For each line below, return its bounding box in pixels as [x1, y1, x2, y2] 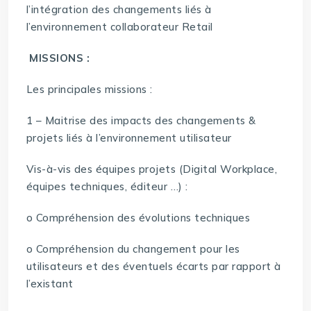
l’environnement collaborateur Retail [26, 20, 213, 34]
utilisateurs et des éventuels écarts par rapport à [26, 260, 281, 274]
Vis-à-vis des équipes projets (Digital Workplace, [26, 162, 278, 176]
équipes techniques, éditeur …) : [26, 180, 188, 194]
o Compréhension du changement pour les [26, 242, 240, 256]
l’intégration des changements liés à [26, 3, 212, 17]
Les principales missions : [26, 83, 153, 96]
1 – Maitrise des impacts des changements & [26, 114, 256, 128]
